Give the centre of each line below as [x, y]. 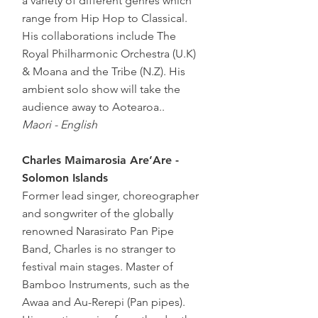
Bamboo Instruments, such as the [106, 284]
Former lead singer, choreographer [110, 196]
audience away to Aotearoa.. [95, 107]
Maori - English [60, 125]
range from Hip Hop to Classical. [105, 18]
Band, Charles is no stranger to [99, 249]
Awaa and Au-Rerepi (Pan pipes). [104, 302]
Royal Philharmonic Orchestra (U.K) [109, 54]
